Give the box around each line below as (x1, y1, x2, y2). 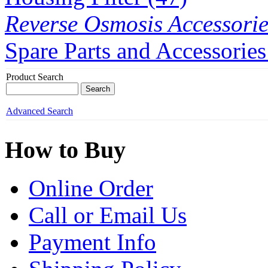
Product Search (6, 72, 63, 83)
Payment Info (29, 229, 156, 255)
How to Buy (5, 136, 126, 163)
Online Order (29, 175, 153, 202)
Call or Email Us (29, 202, 187, 229)
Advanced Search (6, 106, 73, 117)
